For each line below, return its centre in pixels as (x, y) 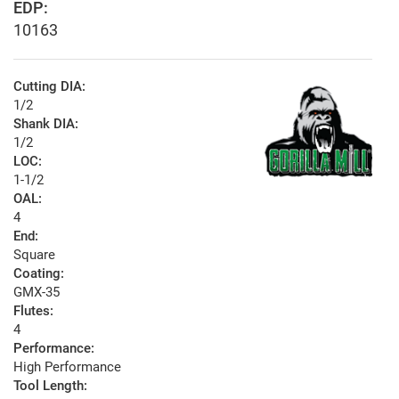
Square (34, 255)
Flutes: (33, 311)
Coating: (39, 274)
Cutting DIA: (49, 87)
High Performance (67, 367)
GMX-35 (37, 293)
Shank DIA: (46, 124)
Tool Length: (50, 386)
